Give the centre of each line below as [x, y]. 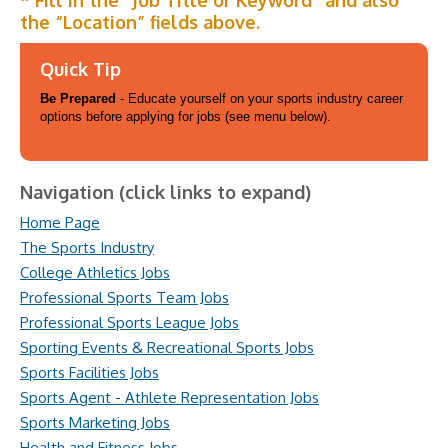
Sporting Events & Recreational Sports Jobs [167, 347]
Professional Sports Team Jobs [124, 297]
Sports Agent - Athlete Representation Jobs [169, 397]
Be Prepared [78, 98]
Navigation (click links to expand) [165, 192]
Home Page [60, 222]
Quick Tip [80, 69]
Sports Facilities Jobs [89, 372]
